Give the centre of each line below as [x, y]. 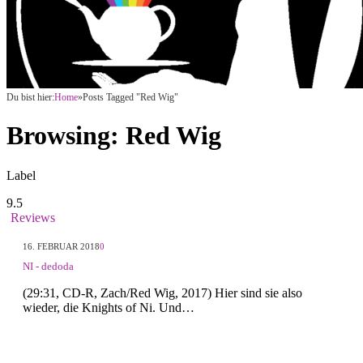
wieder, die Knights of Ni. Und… [109, 307]
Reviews [33, 217]
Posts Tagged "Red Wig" [130, 97]
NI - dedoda [48, 266]
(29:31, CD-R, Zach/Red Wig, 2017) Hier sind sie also [162, 293]
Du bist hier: [30, 97]
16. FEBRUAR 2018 [61, 246]
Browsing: [66, 136]
